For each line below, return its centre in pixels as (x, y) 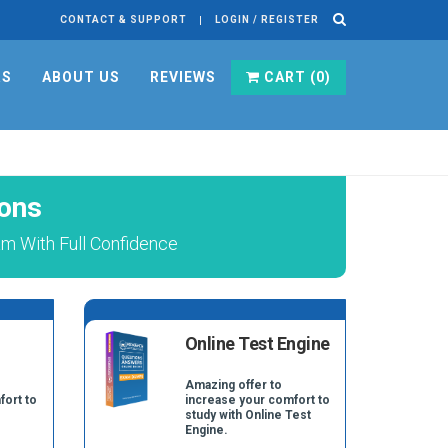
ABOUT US (81, 77)
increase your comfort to (257, 400)
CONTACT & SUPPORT (123, 19)
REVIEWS (183, 77)
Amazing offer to (233, 385)
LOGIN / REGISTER (266, 19)
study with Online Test (247, 415)
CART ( (288, 77)
